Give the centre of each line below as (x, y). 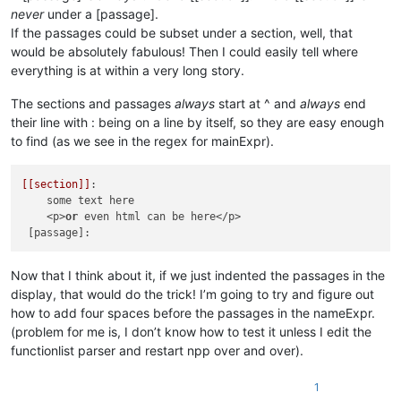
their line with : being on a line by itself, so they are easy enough (197, 123)
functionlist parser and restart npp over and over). (157, 350)
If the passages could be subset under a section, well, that (182, 33)
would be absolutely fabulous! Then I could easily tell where (184, 52)
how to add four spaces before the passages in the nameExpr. (193, 312)
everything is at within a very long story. (128, 71)
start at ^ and (257, 104)
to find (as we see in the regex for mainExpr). (142, 141)
